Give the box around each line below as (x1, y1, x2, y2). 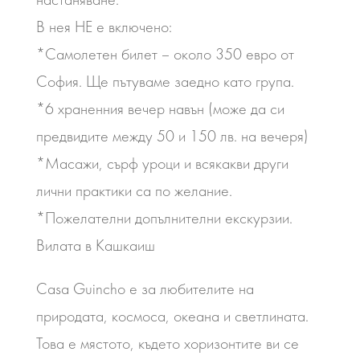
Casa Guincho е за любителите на (35, 279, 254, 298)
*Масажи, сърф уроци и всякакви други (35, 153, 288, 173)
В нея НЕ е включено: (35, 17, 172, 36)
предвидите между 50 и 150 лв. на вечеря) (35, 126, 309, 145)
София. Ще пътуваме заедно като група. (35, 72, 294, 91)
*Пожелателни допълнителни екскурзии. (35, 208, 292, 227)
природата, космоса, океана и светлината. (35, 306, 309, 325)
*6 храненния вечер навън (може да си (35, 99, 284, 118)
